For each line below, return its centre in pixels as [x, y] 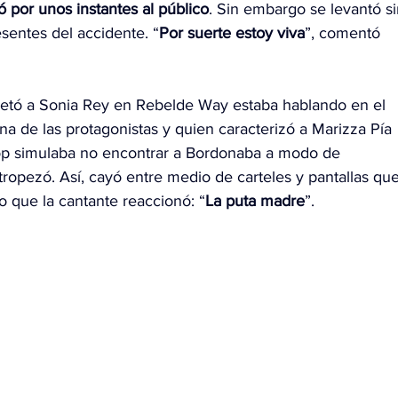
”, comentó [345, 33]
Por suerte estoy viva [232, 33]
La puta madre [255, 201]
